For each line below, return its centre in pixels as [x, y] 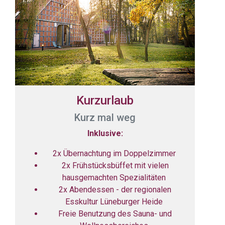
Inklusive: [105, 133]
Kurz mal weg [105, 117]
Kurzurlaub [105, 100]
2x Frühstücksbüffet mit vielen [115, 165]
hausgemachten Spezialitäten [115, 177]
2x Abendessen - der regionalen [115, 189]
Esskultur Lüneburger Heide [115, 201]
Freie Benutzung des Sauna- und [115, 213]
